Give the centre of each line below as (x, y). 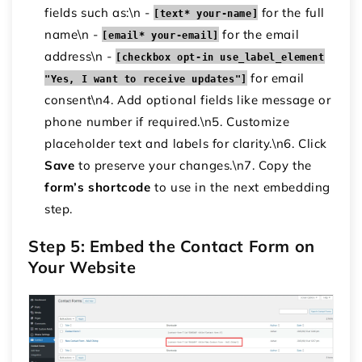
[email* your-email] (160, 36)
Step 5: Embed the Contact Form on (172, 246)
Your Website (82, 267)
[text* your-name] (206, 14)
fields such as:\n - (99, 13)
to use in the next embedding (241, 187)
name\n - (74, 35)
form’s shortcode (98, 187)
